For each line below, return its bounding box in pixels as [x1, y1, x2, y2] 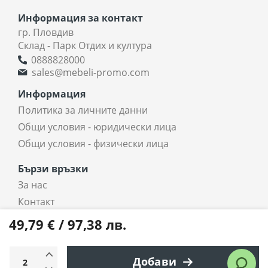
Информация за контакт [18, 11, 143, 25]
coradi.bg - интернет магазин [18, 211, 153, 225]
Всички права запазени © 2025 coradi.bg [49, 245, 219, 257]
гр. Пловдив [18, 25, 74, 39]
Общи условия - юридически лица [18, 120, 176, 133]
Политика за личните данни [18, 103, 148, 117]
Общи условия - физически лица [18, 136, 169, 150]
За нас [18, 178, 47, 191]
